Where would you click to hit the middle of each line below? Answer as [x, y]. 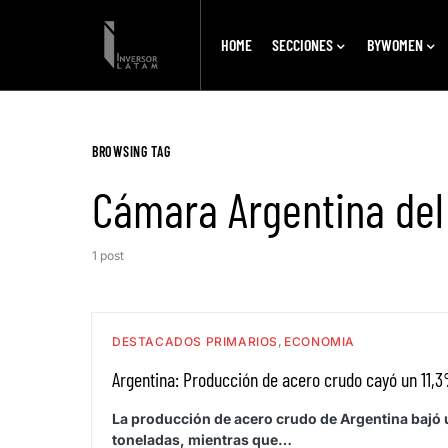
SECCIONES [302, 44]
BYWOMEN [394, 44]
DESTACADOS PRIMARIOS [195, 341]
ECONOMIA [319, 341]
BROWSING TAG [131, 151]
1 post [108, 255]
